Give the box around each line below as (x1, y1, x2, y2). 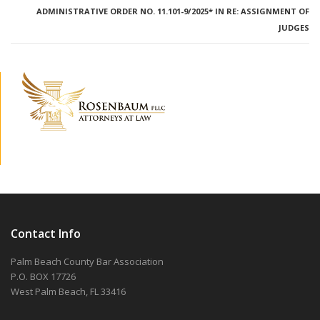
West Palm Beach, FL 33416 (11, 285, 126, 299)
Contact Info (11, 226, 81, 242)
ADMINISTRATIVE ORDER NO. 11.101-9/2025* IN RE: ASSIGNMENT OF (36, 6, 309, 16)
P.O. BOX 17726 (11, 270, 76, 284)
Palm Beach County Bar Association (11, 255, 164, 269)
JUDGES (279, 22, 309, 33)
